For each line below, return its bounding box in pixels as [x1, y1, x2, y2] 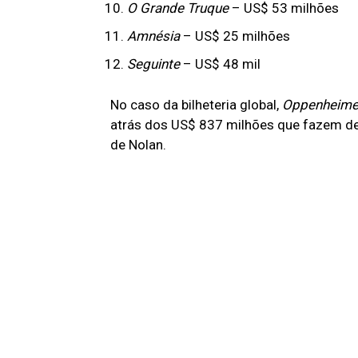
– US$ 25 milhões [183, 28, 290, 45]
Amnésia [127, 28, 183, 45]
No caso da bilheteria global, [110, 97, 282, 113]
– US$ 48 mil [183, 56, 261, 73]
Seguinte [127, 56, 183, 73]
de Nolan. [110, 137, 166, 153]
